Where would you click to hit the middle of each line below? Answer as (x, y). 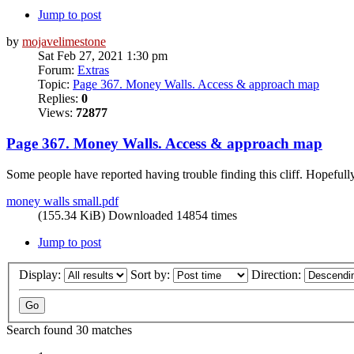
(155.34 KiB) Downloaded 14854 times (137, 215)
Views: (57, 113)
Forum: (58, 70)
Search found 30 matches (69, 330)
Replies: (60, 99)
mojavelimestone (64, 42)
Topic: (55, 85)
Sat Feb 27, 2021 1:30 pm (103, 56)
